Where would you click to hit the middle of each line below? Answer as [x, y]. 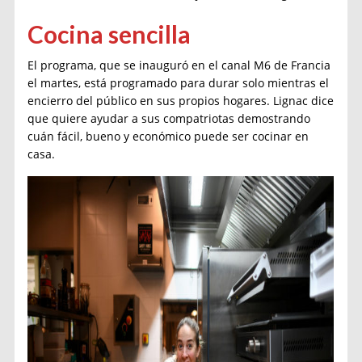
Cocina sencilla [109, 34]
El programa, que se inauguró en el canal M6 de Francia [179, 65]
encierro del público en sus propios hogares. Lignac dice [181, 100]
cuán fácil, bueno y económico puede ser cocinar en [168, 136]
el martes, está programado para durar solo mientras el [179, 82]
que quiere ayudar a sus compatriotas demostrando [169, 118]
